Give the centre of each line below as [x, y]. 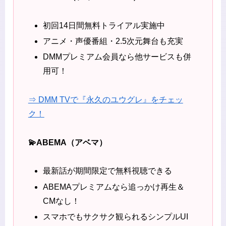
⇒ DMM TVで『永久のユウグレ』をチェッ [105, 99]
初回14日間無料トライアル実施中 [104, 25]
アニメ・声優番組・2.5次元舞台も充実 [113, 41]
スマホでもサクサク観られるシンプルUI [115, 216]
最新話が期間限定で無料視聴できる [107, 171]
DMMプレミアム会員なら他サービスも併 [117, 57]
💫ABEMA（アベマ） [67, 142]
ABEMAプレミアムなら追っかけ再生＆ [114, 187]
